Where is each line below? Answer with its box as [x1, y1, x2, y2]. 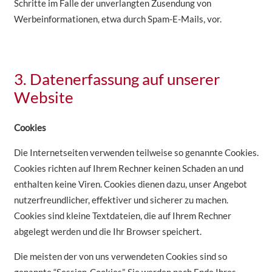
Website [13, 87, 73, 106]
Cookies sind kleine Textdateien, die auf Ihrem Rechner [13, 210, 231, 222]
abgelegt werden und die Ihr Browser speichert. [13, 226, 202, 237]
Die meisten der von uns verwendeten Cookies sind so [13, 251, 227, 262]
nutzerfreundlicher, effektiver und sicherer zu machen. [13, 194, 228, 206]
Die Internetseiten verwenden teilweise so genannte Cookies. [13, 147, 259, 158]
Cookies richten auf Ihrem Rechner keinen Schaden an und [13, 163, 243, 174]
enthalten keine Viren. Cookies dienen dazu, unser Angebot [13, 178, 247, 190]
